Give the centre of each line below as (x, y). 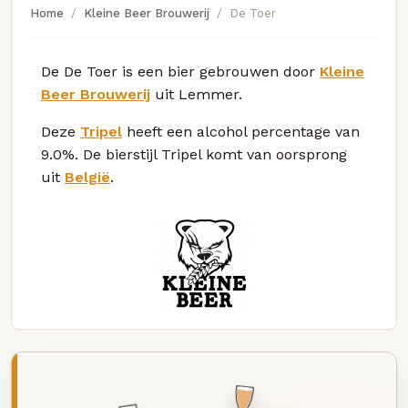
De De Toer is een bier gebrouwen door (180, 71)
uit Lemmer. (196, 94)
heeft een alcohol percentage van (241, 131)
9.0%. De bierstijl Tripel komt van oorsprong (194, 154)
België (87, 177)
